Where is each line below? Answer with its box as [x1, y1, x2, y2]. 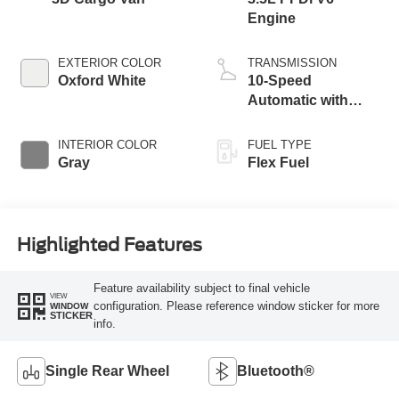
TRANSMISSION [248, 56, 337, 70]
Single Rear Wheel [45, 363, 169, 379]
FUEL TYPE [248, 138, 312, 152]
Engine [248, 11, 296, 27]
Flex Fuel [248, 155, 309, 171]
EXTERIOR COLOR [57, 56, 161, 70]
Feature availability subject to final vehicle [93, 281, 310, 295]
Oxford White [57, 73, 146, 89]
